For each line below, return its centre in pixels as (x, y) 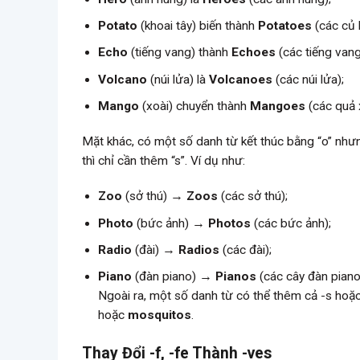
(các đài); (246, 250)
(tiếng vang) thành (180, 53)
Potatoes (285, 26)
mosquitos (160, 315)
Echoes (254, 53)
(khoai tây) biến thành (198, 26)
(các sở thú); (253, 196)
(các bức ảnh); (291, 223)
